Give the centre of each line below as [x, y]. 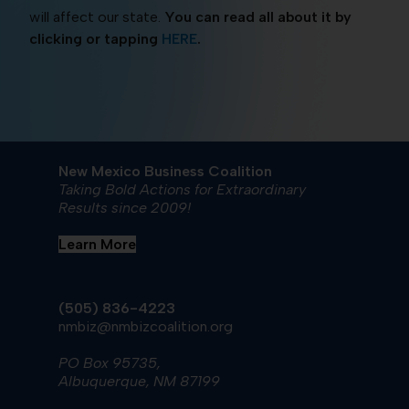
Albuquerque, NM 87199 [140, 381]
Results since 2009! [125, 207]
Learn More [98, 244]
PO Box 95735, [110, 362]
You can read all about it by [257, 16]
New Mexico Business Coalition [166, 171]
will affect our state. [95, 16]
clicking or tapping [96, 38]
